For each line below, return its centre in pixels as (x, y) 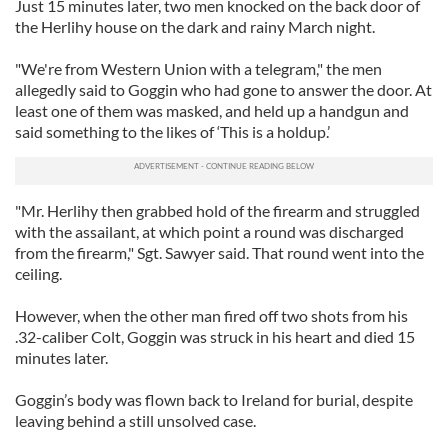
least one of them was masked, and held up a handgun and (212, 110)
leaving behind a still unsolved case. (135, 420)
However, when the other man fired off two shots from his (211, 315)
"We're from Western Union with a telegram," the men (198, 68)
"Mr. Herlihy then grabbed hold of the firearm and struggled (217, 210)
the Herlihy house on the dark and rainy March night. (195, 26)
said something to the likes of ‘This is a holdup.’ (172, 131)
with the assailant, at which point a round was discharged (209, 231)
